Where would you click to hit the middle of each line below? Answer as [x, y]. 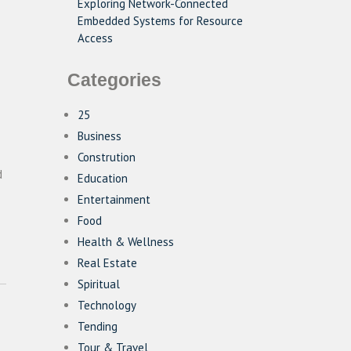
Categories [114, 80]
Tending [98, 326]
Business [100, 136]
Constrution [107, 157]
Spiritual [99, 284]
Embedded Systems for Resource [160, 21]
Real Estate [107, 263]
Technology [107, 305]
